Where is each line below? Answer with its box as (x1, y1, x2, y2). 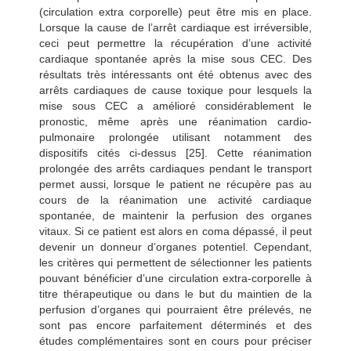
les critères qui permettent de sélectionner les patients (39, 255, 312, 269)
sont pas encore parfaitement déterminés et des (39, 318, 312, 331)
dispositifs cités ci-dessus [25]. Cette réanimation (39, 146, 312, 159)
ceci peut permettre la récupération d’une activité (39, 36, 312, 49)
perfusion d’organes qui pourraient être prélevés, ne (39, 302, 312, 316)
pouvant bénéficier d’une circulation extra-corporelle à (39, 271, 312, 284)
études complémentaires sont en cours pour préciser (39, 334, 312, 347)
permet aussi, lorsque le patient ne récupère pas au (39, 177, 312, 190)
